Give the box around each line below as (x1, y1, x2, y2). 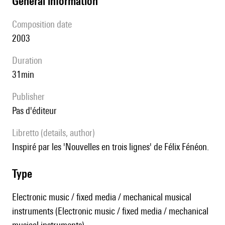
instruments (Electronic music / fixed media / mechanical (12, 205, 208, 217)
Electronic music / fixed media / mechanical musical (12, 191, 191, 203)
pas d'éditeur (16, 105, 57, 117)
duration (18, 55, 42, 66)
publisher (17, 91, 45, 102)
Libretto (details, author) (16, 127, 95, 139)
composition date (17, 19, 72, 30)
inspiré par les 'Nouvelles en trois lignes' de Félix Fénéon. (15, 141, 209, 153)
